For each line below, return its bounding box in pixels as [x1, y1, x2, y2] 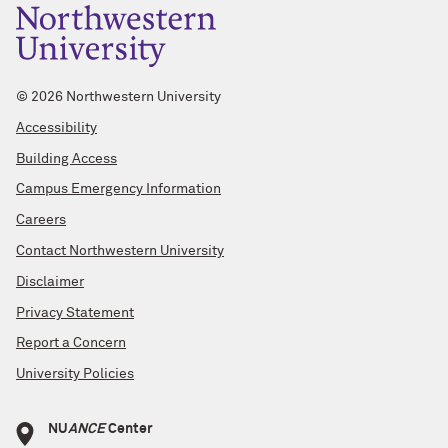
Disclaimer [16, 274, 84, 289]
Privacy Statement [16, 305, 134, 320]
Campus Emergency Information [16, 182, 221, 197]
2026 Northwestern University [31, 89, 221, 104]
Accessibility [16, 120, 97, 135]
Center [105, 421, 153, 436]
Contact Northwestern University [16, 243, 224, 258]
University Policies [16, 367, 134, 382]
